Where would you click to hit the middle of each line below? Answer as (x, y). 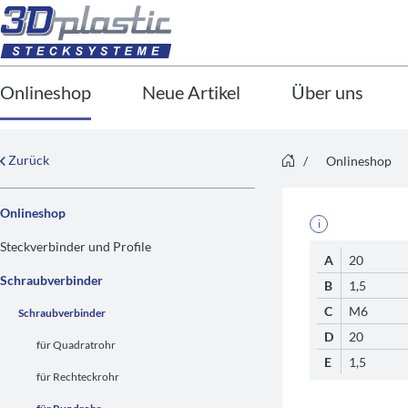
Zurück (27, 160)
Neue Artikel (191, 92)
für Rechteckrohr (78, 377)
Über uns (327, 92)
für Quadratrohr (76, 345)
